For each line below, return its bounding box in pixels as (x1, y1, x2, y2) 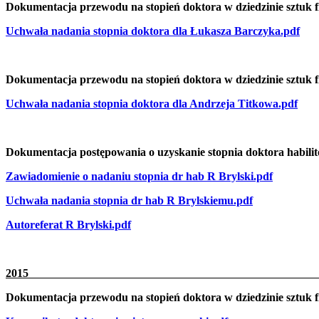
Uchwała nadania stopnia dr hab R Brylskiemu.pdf (6, 194, 253, 206)
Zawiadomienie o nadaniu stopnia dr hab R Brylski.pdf (6, 169, 273, 182)
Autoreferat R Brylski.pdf (6, 218, 131, 231)
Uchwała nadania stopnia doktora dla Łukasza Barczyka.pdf (6, 24, 300, 37)
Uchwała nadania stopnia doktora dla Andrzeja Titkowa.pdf (6, 97, 298, 110)
